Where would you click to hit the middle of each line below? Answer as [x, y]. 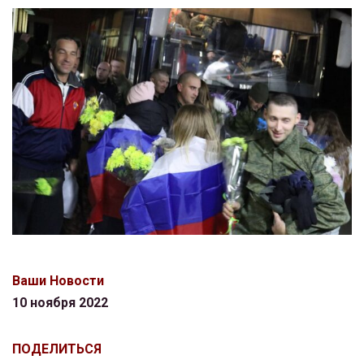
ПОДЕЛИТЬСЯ [57, 349]
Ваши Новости [58, 280]
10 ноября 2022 [60, 302]
